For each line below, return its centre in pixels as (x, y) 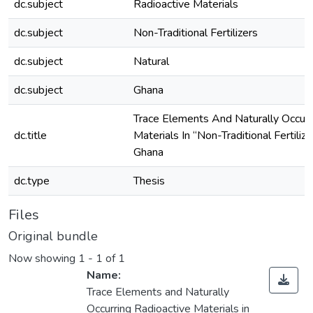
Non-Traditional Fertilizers (196, 33)
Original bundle (53, 236)
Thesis (149, 181)
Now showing (43, 259)
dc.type (32, 181)
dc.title (30, 136)
